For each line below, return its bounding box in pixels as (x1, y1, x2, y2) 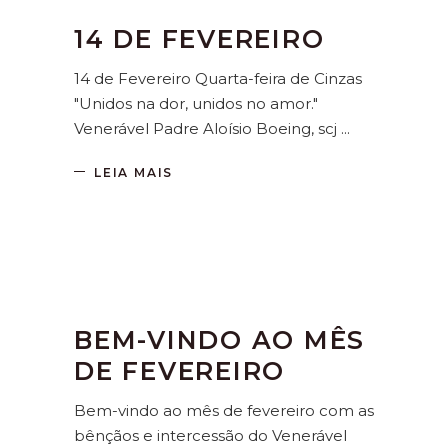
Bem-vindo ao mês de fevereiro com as (74, 400, 374, 420)
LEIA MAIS (94, 164, 174, 180)
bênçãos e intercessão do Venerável (74, 425, 347, 445)
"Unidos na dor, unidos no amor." (74, 94, 318, 114)
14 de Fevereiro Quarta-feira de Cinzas (74, 69, 362, 89)
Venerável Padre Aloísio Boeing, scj (74, 119, 341, 139)
